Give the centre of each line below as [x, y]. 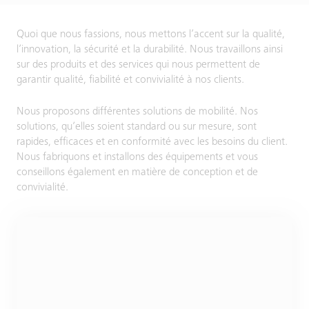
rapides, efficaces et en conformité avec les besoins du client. [152, 142]
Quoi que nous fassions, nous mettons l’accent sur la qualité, [151, 34]
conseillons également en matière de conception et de [137, 172]
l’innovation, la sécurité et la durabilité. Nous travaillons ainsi [150, 50]
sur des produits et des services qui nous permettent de [138, 65]
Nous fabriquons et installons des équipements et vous [137, 157]
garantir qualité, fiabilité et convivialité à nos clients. [130, 80]
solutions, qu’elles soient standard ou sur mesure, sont [137, 127]
